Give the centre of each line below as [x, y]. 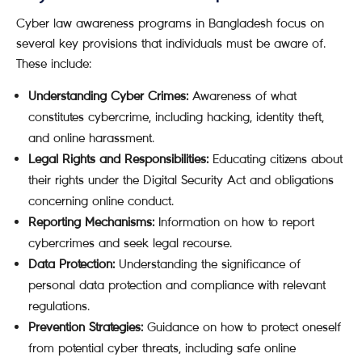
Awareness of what [242, 96]
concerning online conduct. [101, 201]
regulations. [59, 306]
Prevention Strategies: [86, 327]
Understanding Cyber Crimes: [108, 96]
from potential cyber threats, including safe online [162, 348]
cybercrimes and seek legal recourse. [130, 243]
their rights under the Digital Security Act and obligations [181, 180]
